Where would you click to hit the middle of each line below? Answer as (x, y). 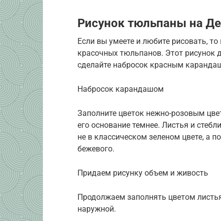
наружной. (97, 209)
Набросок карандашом (121, 89)
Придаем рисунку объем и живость (143, 173)
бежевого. (96, 148)
